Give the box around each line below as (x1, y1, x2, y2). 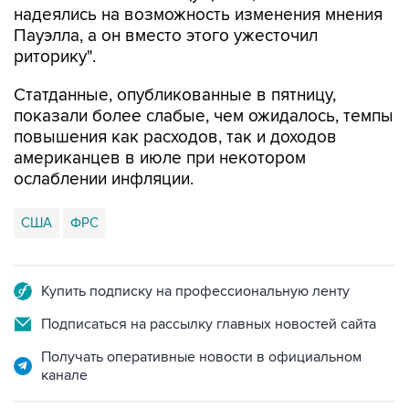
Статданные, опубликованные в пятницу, (14, 85, 336, 106)
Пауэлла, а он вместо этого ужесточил (14, 26, 318, 47)
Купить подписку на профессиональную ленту (41, 282, 350, 300)
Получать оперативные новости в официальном (41, 348, 362, 366)
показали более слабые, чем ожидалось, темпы (14, 106, 393, 127)
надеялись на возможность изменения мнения (14, 5, 383, 26)
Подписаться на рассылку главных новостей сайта (41, 315, 376, 333)
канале (41, 366, 88, 384)
